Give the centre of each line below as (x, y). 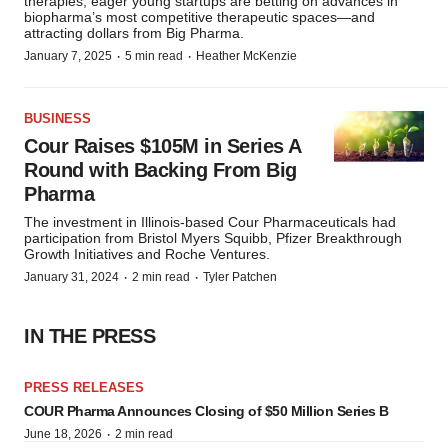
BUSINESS (57, 118)
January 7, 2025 (68, 56)
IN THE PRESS (89, 336)
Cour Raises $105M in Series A (162, 146)
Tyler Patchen (240, 277)
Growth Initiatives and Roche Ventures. (147, 254)
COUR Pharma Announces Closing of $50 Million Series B (206, 411)
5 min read (154, 56)
